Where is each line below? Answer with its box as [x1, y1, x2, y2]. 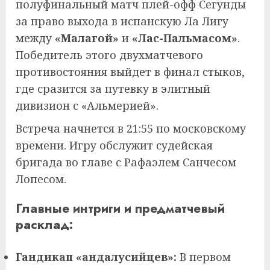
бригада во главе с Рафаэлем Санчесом [16, 154, 236, 169]
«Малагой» [55, 30, 119, 45]
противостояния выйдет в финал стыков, [16, 64, 245, 79]
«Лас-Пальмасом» [132, 30, 237, 45]
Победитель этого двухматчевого [16, 47, 203, 62]
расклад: [16, 215, 73, 234]
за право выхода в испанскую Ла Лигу [16, 13, 228, 28]
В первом [177, 249, 231, 264]
